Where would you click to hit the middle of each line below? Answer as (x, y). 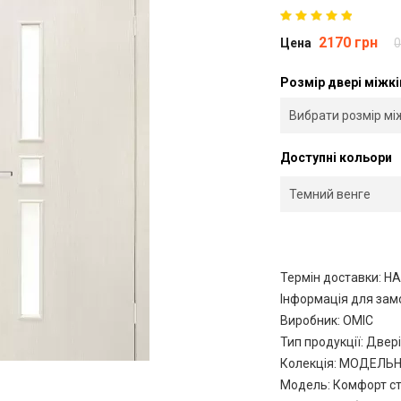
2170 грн (349, 43)
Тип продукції (321, 342)
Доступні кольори (337, 158)
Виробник (309, 320)
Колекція (307, 363)
